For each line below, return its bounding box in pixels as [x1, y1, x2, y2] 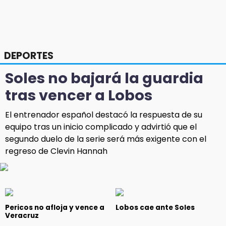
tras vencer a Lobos [5, 85, 152, 106]
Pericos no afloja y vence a [5, 203, 104, 213]
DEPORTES [4, 49, 53, 63]
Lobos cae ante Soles [116, 203, 195, 213]
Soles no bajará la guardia [5, 68, 203, 89]
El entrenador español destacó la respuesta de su [5, 109, 202, 121]
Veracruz [5, 211, 39, 221]
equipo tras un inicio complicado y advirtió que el [5, 121, 197, 133]
